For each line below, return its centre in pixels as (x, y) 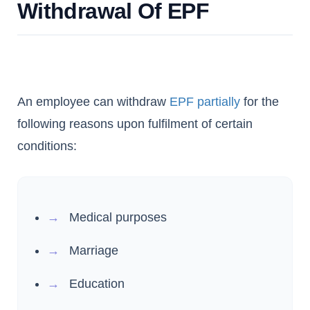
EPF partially (205, 102)
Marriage (94, 251)
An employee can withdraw (93, 102)
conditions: (47, 146)
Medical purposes (118, 218)
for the (259, 102)
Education (97, 284)
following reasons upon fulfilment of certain (135, 124)
